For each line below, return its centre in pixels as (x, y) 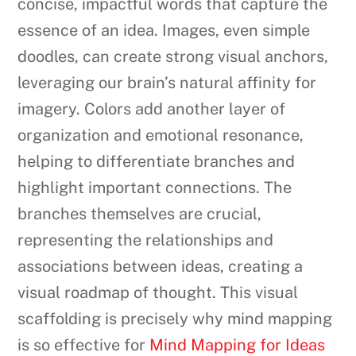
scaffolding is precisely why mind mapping (175, 319)
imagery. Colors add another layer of (152, 109)
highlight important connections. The (155, 188)
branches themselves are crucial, (140, 214)
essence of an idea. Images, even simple (164, 31)
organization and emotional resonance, (161, 135)
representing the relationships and (146, 240)
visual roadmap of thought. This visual (158, 293)
